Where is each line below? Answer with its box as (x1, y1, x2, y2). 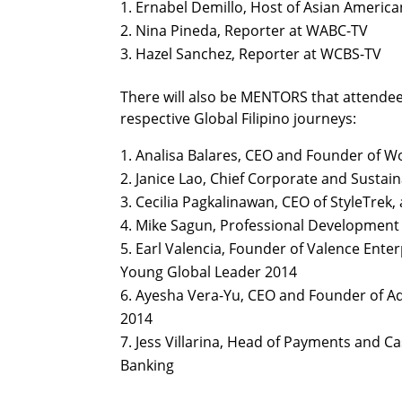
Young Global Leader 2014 (120, 262, 298, 283)
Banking (120, 355, 175, 376)
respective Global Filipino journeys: (120, 109, 357, 129)
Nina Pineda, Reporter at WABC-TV (135, 21, 369, 41)
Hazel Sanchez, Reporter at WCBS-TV (135, 44, 382, 65)
